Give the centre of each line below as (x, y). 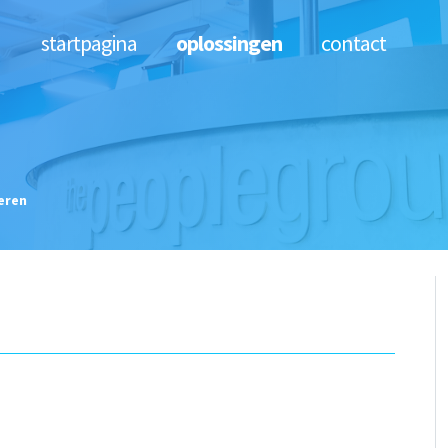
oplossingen (228, 43)
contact (353, 43)
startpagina (88, 43)
